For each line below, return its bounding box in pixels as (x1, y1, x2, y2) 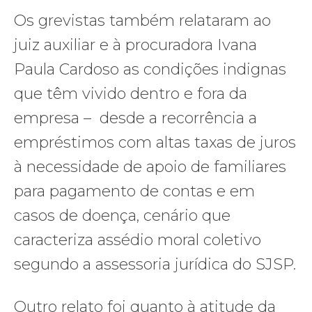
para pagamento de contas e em (14, 182, 255, 201)
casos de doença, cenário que (14, 206, 231, 226)
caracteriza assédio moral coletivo (14, 231, 261, 250)
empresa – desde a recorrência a (14, 109, 257, 128)
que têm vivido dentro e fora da (14, 84, 247, 104)
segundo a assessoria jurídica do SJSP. (14, 255, 296, 274)
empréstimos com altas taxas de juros (14, 133, 296, 153)
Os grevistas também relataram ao (14, 11, 271, 31)
